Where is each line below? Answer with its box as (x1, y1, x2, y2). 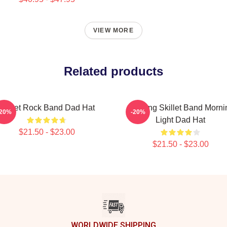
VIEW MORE (93, 27, 134, 34)
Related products (64, 64, 163, 78)
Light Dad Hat (156, 116, 205, 124)
